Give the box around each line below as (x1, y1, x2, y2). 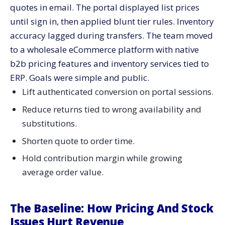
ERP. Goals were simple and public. (10, 72, 149, 83)
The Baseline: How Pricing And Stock (10, 200, 213, 216)
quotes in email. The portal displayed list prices (10, 2, 199, 13)
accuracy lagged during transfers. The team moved (10, 30, 213, 41)
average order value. (22, 166, 103, 178)
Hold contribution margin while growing (22, 152, 182, 164)
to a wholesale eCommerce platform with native (10, 44, 199, 55)
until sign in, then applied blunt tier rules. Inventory (10, 16, 214, 27)
